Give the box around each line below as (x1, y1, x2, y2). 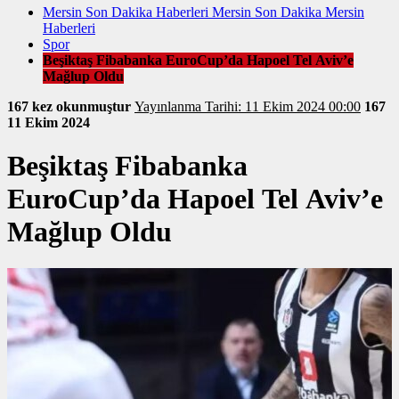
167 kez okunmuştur (7, 99, 134, 115)
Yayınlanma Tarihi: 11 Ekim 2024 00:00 (205, 99, 361, 115)
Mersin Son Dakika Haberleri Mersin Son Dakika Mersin (43, 4, 364, 20)
